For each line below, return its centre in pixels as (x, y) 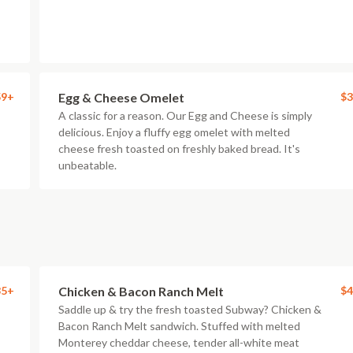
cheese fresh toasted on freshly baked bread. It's (179, 149)
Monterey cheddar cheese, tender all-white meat (179, 342)
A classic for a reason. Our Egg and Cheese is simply (185, 115)
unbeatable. (87, 165)
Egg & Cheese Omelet (121, 97)
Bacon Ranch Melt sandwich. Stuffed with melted (179, 326)
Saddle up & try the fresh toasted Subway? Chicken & (190, 309)
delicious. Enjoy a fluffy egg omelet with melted (174, 132)
